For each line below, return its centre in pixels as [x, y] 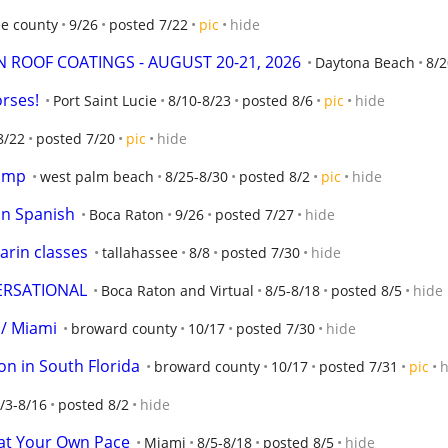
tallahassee [140, 252]
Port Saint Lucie [105, 100]
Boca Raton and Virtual [177, 290]
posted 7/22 [148, 24]
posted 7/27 [254, 214]
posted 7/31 [358, 366]
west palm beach [97, 176]
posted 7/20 [75, 138]
